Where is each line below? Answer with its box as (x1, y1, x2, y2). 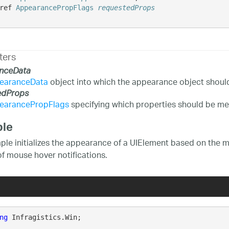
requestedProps (98, 3, 155, 12)
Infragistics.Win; (8, 213, 82, 221)
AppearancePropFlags (16, 3, 94, 12)
